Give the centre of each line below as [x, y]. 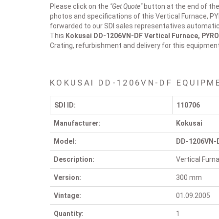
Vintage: [67, 196]
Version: [67, 177]
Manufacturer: [77, 123]
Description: [74, 159]
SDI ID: [65, 105]
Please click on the [80, 6]
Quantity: [69, 214]
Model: [65, 141]
